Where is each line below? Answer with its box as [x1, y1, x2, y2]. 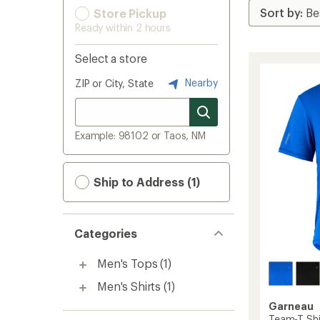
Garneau [269, 300, 314, 313]
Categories [74, 226, 138, 240]
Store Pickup [91, 6, 166, 20]
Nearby [182, 76, 218, 89]
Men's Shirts [97, 279, 161, 293]
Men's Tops [97, 256, 158, 270]
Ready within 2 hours [75, 21, 171, 34]
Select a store [75, 51, 147, 65]
